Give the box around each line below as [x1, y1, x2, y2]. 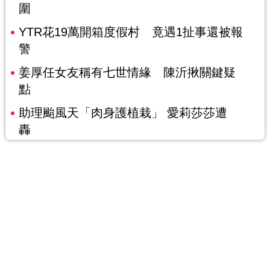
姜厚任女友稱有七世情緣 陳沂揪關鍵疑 [18, 66, 236, 80]
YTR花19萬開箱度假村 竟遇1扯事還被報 [18, 25, 243, 39]
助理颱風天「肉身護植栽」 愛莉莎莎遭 [18, 106, 227, 120]
